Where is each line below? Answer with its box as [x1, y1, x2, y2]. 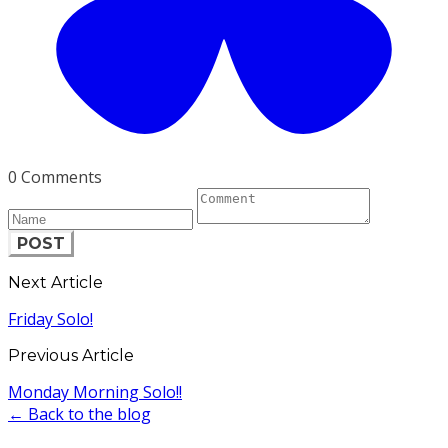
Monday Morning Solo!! [8, 380, 182, 403]
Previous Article [8, 345, 134, 365]
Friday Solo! [8, 307, 93, 330]
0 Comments [8, 165, 102, 188]
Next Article [8, 272, 103, 292]
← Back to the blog [8, 402, 151, 425]
